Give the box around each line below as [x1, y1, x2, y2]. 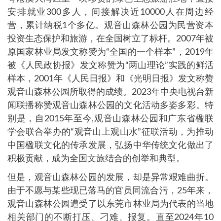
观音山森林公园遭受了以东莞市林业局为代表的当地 [7, 200, 214, 209]
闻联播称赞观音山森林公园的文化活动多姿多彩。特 [7, 101, 214, 110]
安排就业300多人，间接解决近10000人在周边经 [7, 8, 214, 17]
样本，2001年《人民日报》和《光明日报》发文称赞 [7, 74, 214, 83]
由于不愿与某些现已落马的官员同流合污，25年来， [7, 186, 214, 195]
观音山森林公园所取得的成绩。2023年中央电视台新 [7, 88, 214, 97]
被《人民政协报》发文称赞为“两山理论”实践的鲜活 [7, 61, 214, 70]
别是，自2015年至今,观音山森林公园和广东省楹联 [7, 114, 214, 123]
